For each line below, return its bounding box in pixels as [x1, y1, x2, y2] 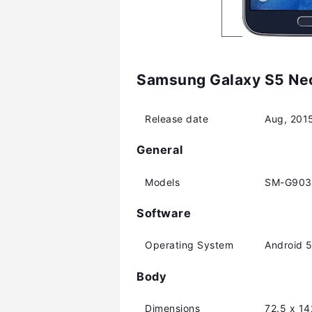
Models [145, 175, 180, 188]
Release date [145, 112, 208, 125]
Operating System [145, 239, 233, 251]
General [136, 143, 183, 157]
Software [136, 205, 191, 220]
